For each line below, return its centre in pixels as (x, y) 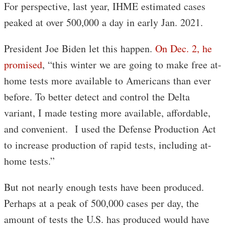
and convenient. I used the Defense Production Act (110, 129)
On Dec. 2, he (184, 49)
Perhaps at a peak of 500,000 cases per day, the (101, 203)
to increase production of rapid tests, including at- (108, 145)
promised (23, 65)
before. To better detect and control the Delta (97, 97)
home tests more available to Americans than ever (107, 81)
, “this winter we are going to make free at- (132, 65)
